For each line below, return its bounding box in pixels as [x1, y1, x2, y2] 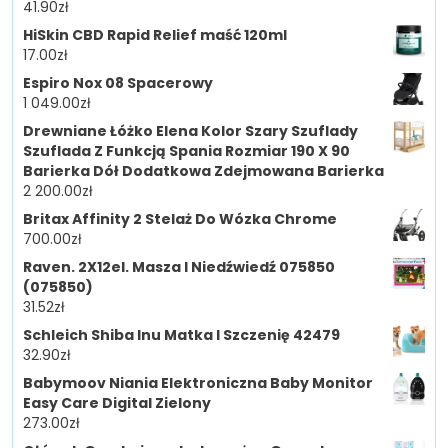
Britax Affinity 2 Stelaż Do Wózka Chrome [23, 208, 337, 229]
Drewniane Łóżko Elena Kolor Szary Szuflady [23, 120, 358, 141]
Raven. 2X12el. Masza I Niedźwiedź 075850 [23, 256, 335, 277]
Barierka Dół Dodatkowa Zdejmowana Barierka [23, 160, 384, 181]
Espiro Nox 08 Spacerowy [23, 72, 213, 93]
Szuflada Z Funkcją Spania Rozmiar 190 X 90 [23, 140, 350, 161]
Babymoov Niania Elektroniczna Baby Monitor [23, 372, 373, 393]
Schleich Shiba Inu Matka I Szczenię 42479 [23, 324, 340, 345]
